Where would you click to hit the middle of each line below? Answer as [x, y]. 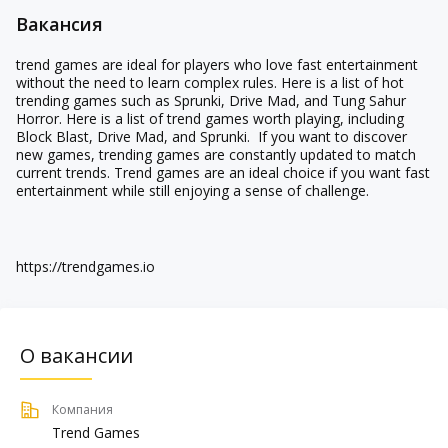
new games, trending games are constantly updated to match [216, 154]
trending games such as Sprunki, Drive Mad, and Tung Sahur [211, 100]
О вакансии [76, 355]
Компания [82, 409]
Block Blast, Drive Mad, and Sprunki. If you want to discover [211, 136]
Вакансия [59, 24]
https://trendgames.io [85, 266]
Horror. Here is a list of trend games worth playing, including [210, 118]
